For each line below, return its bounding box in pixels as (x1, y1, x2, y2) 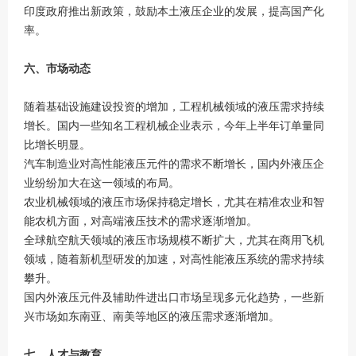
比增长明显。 (24, 136, 91, 152)
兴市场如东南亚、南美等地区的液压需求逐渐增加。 (24, 308, 280, 323)
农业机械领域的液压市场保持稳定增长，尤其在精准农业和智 (24, 193, 324, 209)
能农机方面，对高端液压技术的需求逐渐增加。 (24, 212, 257, 228)
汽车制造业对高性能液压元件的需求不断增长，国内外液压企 (24, 155, 324, 171)
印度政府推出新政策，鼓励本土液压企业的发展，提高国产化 (24, 2, 324, 18)
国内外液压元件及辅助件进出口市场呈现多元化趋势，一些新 (24, 288, 324, 304)
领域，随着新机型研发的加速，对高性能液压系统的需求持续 (24, 250, 324, 266)
